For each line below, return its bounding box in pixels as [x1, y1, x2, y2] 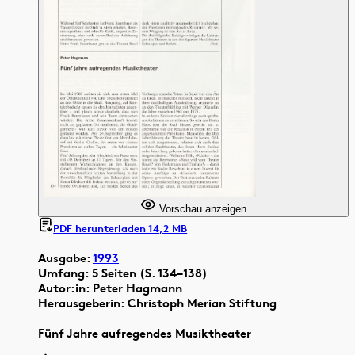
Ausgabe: [38, 250, 93, 265]
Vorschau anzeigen [156, 203, 246, 216]
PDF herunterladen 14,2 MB [53, 222, 188, 235]
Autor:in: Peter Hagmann [38, 280, 182, 296]
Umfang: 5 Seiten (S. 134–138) [38, 265, 208, 281]
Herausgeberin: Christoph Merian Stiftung [38, 295, 277, 311]
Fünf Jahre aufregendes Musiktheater [38, 325, 251, 341]
